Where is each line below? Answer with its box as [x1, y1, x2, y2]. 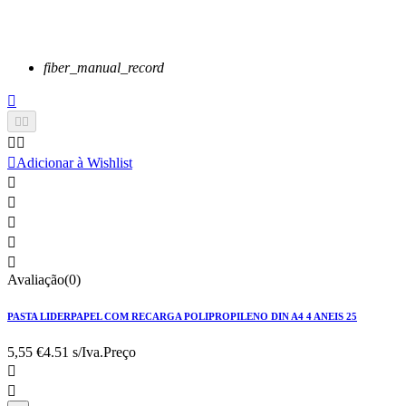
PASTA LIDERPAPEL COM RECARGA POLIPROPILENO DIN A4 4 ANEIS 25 [7, 311, 357, 323]
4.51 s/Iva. [43, 344, 103, 361]
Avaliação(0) [7, 272, 81, 288]
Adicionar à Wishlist [16, 155, 132, 171]
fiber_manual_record [43, 60, 164, 76]
